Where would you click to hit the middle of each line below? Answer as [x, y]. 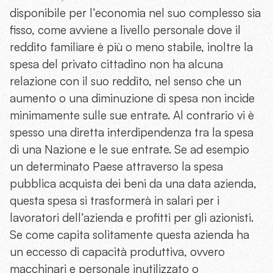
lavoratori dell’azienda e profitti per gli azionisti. [132, 218]
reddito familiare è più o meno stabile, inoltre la [131, 47]
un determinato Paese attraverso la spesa [116, 166]
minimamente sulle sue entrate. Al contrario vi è [132, 115]
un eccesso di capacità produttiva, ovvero [117, 252]
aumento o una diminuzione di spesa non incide [132, 98]
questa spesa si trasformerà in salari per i [115, 200]
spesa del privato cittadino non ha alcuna [116, 64]
